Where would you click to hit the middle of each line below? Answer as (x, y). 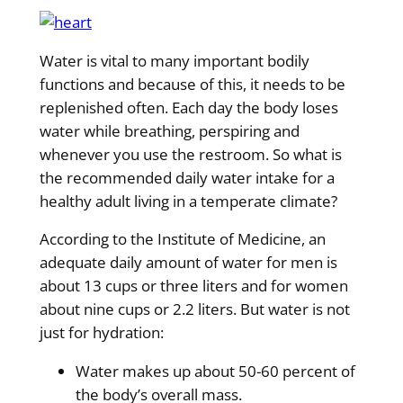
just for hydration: (101, 333)
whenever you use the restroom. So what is (190, 154)
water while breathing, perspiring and (169, 130)
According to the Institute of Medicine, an (182, 239)
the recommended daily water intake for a (187, 177)
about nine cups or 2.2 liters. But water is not (194, 309)
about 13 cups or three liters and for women (193, 286)
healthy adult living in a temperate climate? (188, 201)
